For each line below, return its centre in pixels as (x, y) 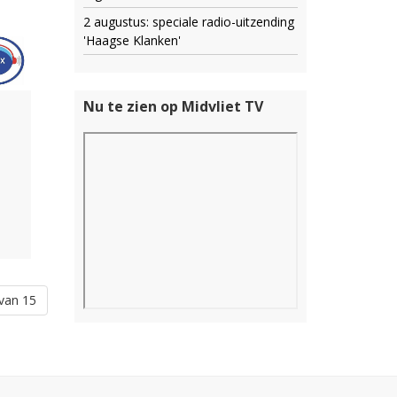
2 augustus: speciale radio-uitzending (188, 22)
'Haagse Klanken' (132, 41)
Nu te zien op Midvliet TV (173, 107)
